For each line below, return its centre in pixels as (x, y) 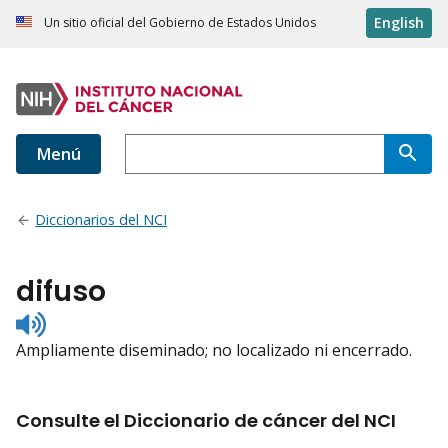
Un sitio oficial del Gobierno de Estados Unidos (180, 23)
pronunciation (99, 355)
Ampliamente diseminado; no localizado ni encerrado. (214, 350)
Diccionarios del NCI (101, 220)
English (399, 23)
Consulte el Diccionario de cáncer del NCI (206, 421)
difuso (61, 292)
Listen (67, 319)
